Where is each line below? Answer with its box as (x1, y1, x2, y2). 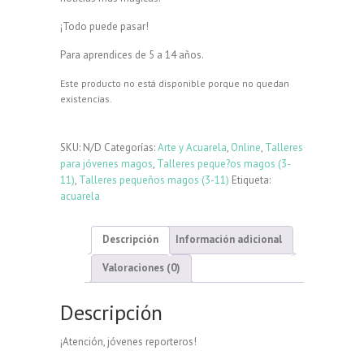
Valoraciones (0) (102, 261, 180, 275)
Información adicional (175, 232, 282, 247)
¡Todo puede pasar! (60, 19, 149, 33)
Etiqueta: (232, 172, 271, 187)
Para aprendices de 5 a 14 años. (60, 47, 204, 62)
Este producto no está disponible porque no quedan (60, 76, 289, 89)
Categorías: (104, 140, 158, 154)
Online (231, 140, 261, 154)
